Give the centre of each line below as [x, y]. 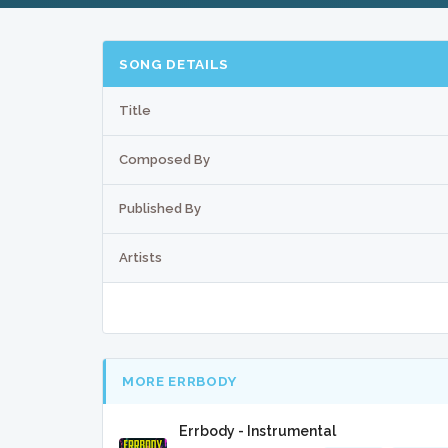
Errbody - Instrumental [257, 431]
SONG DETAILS [174, 63]
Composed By [164, 159]
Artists [140, 257]
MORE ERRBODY [180, 381]
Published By [160, 208]
